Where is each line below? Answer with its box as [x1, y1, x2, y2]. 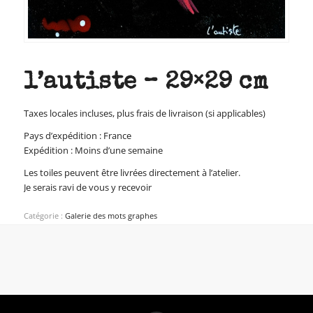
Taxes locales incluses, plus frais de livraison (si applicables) [23, 106, 265, 119]
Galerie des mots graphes [64, 210, 157, 221]
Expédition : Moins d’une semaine [23, 143, 163, 156]
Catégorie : [23, 210, 65, 221]
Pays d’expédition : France [23, 129, 131, 142]
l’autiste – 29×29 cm [23, 71, 268, 95]
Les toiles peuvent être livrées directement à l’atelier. [23, 166, 240, 179]
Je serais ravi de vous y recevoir [23, 180, 152, 194]
